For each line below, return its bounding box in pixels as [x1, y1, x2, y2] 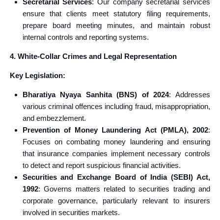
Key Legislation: [10, 71, 65, 80]
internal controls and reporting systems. [22, 33, 149, 41]
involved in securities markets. [22, 208, 120, 217]
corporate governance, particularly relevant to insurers [22, 196, 210, 205]
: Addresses [169, 90, 211, 99]
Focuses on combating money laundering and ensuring [22, 137, 210, 146]
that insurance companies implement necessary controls [22, 149, 210, 158]
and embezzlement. [22, 114, 86, 122]
